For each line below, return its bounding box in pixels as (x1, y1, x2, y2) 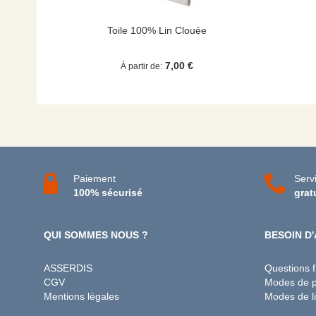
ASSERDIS (44, 262, 92, 274)
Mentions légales (44, 291, 119, 302)
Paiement (73, 173, 116, 184)
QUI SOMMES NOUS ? (44, 229, 148, 241)
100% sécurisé (73, 187, 142, 198)
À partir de (120, 61, 160, 71)
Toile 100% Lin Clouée (107, 25, 207, 36)
